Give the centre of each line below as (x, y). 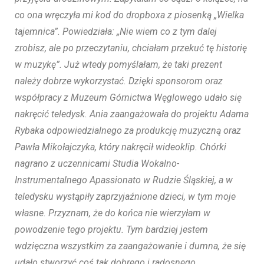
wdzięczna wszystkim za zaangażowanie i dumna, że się (130, 246)
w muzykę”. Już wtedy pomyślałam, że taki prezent (118, 65)
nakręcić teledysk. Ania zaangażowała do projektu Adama (132, 114)
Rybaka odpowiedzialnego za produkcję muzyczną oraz (128, 131)
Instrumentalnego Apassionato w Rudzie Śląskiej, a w (124, 180)
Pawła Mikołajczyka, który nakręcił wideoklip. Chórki (121, 147)
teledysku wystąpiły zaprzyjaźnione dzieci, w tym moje (125, 197)
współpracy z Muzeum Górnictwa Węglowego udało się (128, 98)
